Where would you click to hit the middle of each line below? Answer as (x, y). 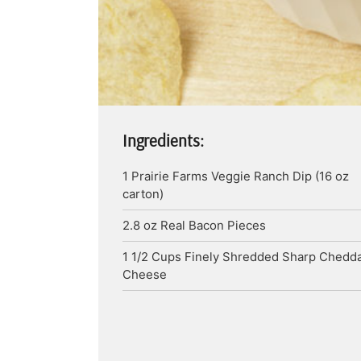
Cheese (145, 274)
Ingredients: (163, 140)
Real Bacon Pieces (213, 225)
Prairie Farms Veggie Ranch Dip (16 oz (240, 176)
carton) (143, 194)
